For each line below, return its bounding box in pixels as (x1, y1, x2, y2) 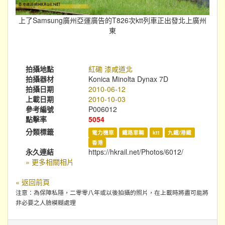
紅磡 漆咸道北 (88, 63, 133, 74)
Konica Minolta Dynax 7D (88, 73, 169, 84)
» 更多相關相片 (26, 156, 74, 167)
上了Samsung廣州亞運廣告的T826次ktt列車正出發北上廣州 (19, 15, 206, 25)
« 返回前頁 (16, 176, 50, 187)
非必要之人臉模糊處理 (16, 197, 76, 206)
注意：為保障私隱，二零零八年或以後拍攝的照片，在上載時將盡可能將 (16, 187, 208, 196)
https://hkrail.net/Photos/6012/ (88, 146, 184, 157)
